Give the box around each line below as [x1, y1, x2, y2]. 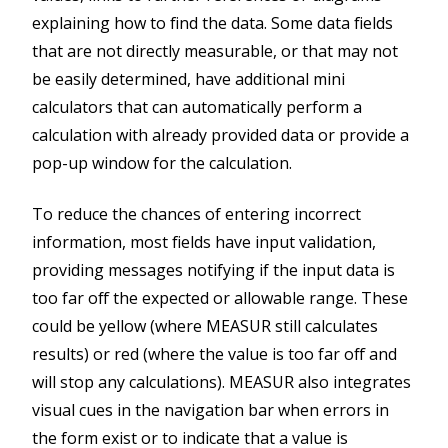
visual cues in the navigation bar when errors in [32, 398, 389, 421]
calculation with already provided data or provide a [32, 124, 409, 147]
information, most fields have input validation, [32, 230, 376, 253]
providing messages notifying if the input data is [32, 258, 395, 281]
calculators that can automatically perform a [32, 96, 362, 119]
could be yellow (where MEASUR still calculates [32, 314, 378, 337]
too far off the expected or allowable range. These [32, 286, 408, 309]
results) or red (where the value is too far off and [32, 342, 397, 365]
